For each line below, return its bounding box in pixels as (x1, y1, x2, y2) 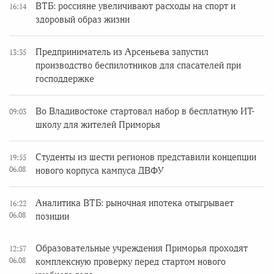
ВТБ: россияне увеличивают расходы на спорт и (35, 1, 235, 11)
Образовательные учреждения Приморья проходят (35, 243, 248, 253)
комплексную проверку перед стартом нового (35, 257, 226, 267)
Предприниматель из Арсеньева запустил (35, 47, 209, 57)
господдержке (35, 74, 94, 84)
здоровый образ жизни (35, 15, 130, 24)
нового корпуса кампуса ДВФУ (35, 166, 164, 176)
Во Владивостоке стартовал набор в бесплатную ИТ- (35, 106, 254, 116)
